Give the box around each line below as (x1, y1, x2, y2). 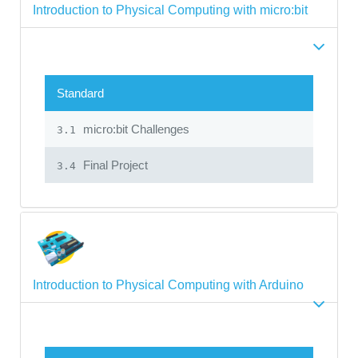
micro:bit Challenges (80, 121, 189, 136)
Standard (57, 86, 104, 100)
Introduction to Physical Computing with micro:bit (33, 2, 308, 17)
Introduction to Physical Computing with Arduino (33, 277, 304, 292)
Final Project (80, 157, 148, 172)
